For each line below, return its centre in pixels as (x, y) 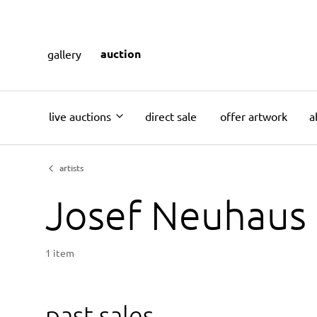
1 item (60, 253)
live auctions (80, 116)
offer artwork (254, 116)
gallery (64, 53)
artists (71, 168)
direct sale (171, 116)
